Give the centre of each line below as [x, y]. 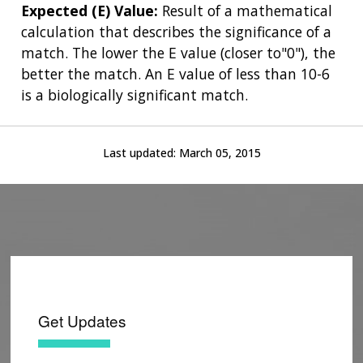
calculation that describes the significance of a [176, 32]
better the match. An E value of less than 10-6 [175, 74]
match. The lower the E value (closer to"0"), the [178, 53]
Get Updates [82, 320]
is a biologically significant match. [135, 95]
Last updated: [141, 152]
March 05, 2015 [220, 152]
